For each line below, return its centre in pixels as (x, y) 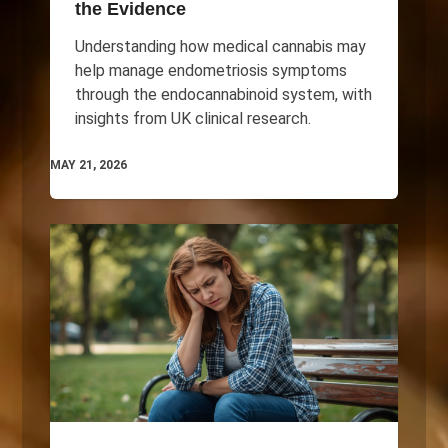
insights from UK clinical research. (192, 118)
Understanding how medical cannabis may (220, 46)
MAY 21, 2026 (88, 164)
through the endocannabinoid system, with (223, 94)
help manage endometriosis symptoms (210, 70)
